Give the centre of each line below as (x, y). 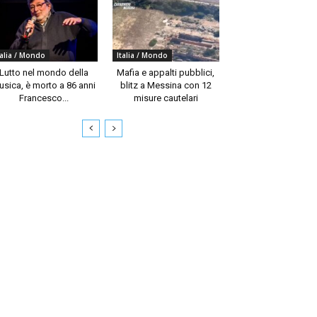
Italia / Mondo (142, 55)
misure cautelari (166, 98)
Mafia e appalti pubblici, (166, 72)
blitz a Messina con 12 (166, 85)
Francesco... (44, 98)
